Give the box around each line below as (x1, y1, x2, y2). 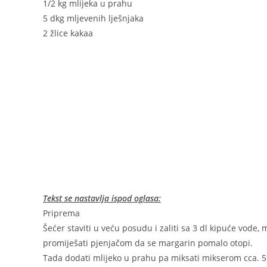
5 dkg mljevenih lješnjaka (43, 13, 144, 24)
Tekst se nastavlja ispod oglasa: (43, 193, 161, 204)
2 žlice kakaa (43, 27, 93, 39)
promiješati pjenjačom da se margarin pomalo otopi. (43, 237, 253, 249)
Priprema (43, 207, 80, 219)
